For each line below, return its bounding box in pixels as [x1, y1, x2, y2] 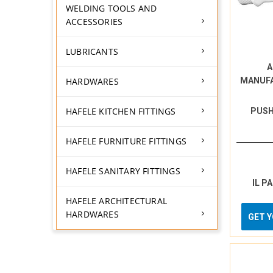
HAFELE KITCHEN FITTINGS [66, 105, 176, 117]
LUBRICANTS [66, 46, 118, 57]
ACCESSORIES [66, 16, 123, 27]
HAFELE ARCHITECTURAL [66, 195, 167, 207]
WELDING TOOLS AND [66, 2, 157, 14]
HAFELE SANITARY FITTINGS [66, 165, 180, 177]
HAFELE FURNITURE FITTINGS [66, 135, 186, 147]
